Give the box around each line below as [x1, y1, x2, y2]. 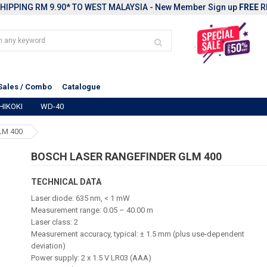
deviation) [31, 241, 66, 250]
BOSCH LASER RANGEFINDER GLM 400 [31, 150, 222, 163]
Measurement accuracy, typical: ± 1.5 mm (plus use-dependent [31, 229, 245, 238]
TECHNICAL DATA [31, 177, 102, 187]
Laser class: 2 [31, 218, 79, 226]
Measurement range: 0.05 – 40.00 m [31, 206, 154, 215]
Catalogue [62, 82, 101, 91]
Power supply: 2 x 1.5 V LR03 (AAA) [31, 253, 152, 262]
